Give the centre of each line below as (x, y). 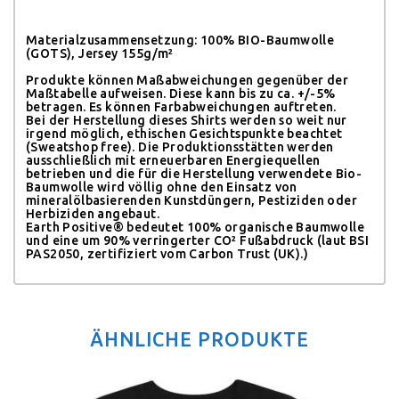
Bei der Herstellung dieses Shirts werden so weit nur (187, 120)
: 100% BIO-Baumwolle (265, 40)
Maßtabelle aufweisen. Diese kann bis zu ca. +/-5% (181, 93)
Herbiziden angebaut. (93, 213)
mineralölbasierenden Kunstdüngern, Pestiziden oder (191, 200)
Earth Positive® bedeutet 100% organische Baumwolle (195, 227)
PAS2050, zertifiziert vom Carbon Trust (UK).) (167, 253)
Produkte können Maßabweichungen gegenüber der (187, 80)
